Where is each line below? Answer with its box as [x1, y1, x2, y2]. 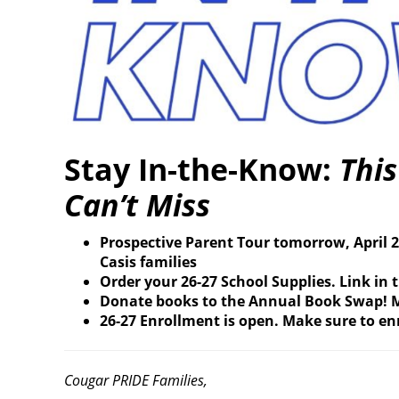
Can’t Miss [64, 184, 210, 226]
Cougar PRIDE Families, [64, 370, 208, 391]
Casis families [100, 252, 197, 273]
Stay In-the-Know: [64, 149, 339, 191]
